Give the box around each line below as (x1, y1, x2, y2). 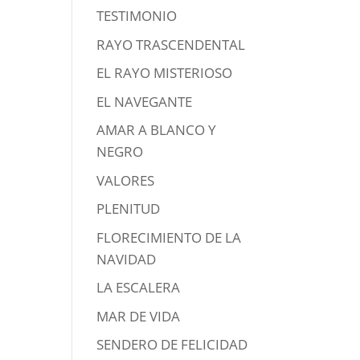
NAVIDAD (96, 249, 157, 268)
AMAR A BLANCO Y (96, 121, 217, 140)
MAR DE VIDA (96, 306, 181, 325)
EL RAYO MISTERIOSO (96, 63, 233, 83)
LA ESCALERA (96, 278, 181, 297)
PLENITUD (96, 199, 161, 219)
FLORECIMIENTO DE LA (96, 227, 242, 247)
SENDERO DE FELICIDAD (96, 335, 248, 354)
